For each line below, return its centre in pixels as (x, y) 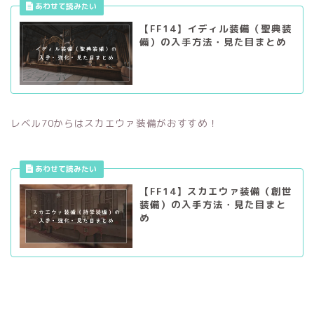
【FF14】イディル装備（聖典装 (216, 28)
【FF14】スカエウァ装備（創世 (216, 191)
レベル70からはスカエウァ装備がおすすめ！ (115, 123)
